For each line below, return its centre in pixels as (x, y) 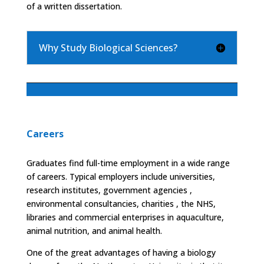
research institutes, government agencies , (109, 190)
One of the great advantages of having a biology (121, 253)
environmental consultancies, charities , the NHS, (121, 204)
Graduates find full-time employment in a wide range (128, 163)
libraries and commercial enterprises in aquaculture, (125, 217)
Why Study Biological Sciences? (108, 48)
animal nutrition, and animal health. (94, 231)
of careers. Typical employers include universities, (121, 177)
